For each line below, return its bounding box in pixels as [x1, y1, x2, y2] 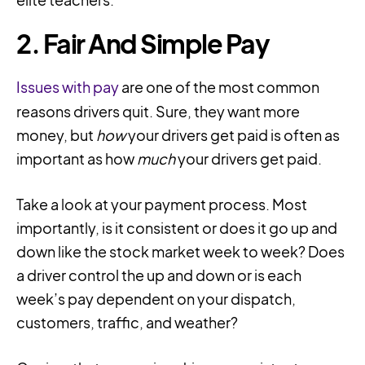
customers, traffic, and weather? [16, 313, 238, 332]
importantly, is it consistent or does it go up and [16, 218, 337, 238]
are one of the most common [119, 77, 319, 97]
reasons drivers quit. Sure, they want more [16, 102, 300, 121]
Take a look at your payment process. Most [16, 195, 307, 214]
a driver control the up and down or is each [16, 266, 301, 285]
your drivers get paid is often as [125, 125, 340, 145]
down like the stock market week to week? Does [16, 242, 345, 262]
